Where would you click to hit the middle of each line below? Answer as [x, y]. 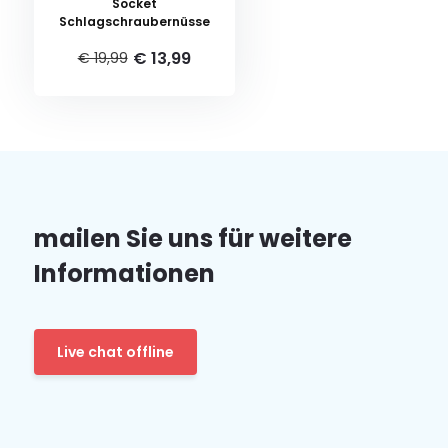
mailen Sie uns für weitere [192, 238]
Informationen [124, 273]
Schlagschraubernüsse [134, 21]
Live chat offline [115, 351]
